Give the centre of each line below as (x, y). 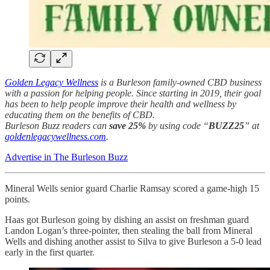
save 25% (127, 126)
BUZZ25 (226, 126)
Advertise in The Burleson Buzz (66, 157)
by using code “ (177, 126)
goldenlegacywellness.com (55, 137)
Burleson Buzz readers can (57, 126)
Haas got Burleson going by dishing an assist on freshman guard (127, 220)
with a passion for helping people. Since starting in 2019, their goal (133, 93)
